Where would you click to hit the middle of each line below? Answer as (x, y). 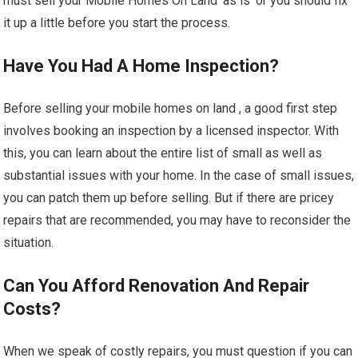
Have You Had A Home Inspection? (141, 66)
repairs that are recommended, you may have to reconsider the (177, 221)
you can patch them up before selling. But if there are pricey (169, 198)
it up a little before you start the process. (117, 23)
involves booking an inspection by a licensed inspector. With (171, 131)
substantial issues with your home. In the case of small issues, (179, 176)
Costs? (32, 309)
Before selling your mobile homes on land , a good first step (171, 109)
